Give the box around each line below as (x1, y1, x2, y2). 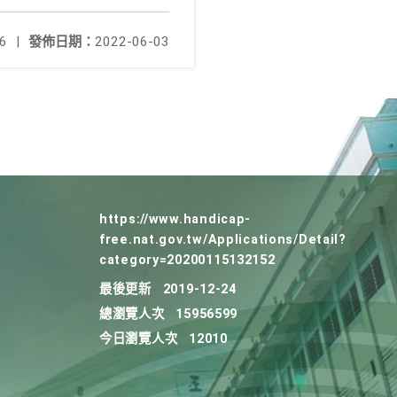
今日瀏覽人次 (99, 331, 178, 346)
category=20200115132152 (99, 253, 276, 268)
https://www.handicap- (99, 212, 252, 227)
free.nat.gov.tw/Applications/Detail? (99, 232, 346, 247)
